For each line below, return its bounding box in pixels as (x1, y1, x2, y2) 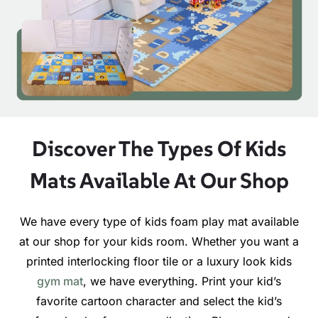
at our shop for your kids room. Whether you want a (19, 234, 299, 249)
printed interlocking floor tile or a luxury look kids (26, 254, 292, 269)
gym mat (37, 274, 83, 289)
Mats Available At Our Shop (29, 168, 289, 194)
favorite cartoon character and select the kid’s (36, 294, 282, 309)
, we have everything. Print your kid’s (83, 274, 281, 289)
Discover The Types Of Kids (32, 136, 286, 163)
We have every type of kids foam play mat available (19, 214, 299, 229)
